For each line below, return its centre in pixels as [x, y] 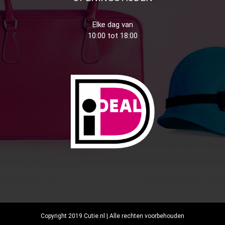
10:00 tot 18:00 [113, 36]
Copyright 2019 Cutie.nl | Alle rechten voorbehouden [113, 216]
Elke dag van [113, 25]
